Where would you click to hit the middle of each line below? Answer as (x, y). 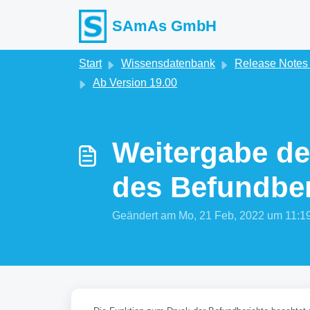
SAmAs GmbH (165, 26)
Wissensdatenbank (168, 63)
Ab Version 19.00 (135, 83)
